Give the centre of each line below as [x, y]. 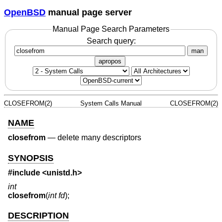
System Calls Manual [111, 103]
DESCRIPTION [38, 215]
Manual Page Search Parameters [111, 29]
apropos [110, 61]
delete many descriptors [99, 138]
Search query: [111, 41]
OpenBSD [25, 12]
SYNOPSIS [31, 158]
